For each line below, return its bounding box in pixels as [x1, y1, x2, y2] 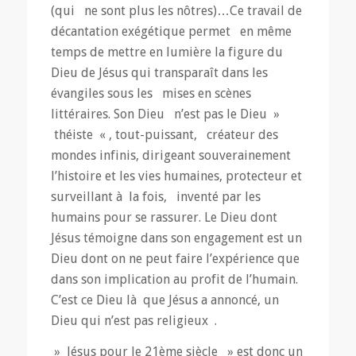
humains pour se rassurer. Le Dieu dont [50, 209, 277, 225]
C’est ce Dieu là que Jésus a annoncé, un [50, 292, 279, 308]
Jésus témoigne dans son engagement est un [50, 230, 302, 246]
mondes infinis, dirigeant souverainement [50, 147, 291, 163]
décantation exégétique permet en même [50, 23, 292, 39]
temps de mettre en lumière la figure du [50, 44, 283, 60]
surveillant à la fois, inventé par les [50, 188, 261, 204]
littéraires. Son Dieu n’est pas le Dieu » [50, 106, 280, 122]
